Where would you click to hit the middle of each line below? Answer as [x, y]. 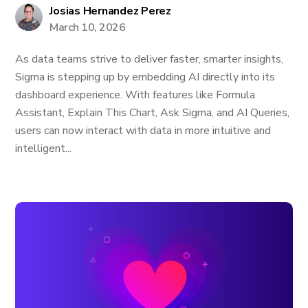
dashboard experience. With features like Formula [135, 95]
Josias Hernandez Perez [110, 11]
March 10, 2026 [88, 27]
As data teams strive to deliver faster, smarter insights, [150, 59]
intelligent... [44, 148]
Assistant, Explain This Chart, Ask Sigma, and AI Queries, [153, 113]
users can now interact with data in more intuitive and [143, 131]
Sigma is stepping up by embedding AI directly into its [145, 77]
